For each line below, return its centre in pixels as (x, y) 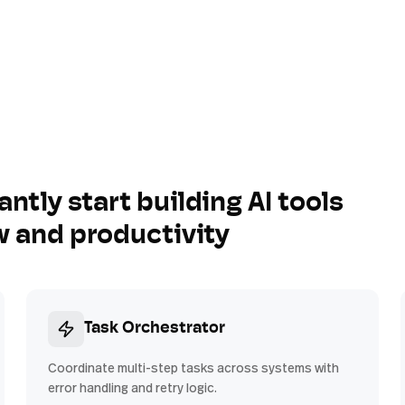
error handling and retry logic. (133, 387)
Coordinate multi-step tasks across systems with (194, 367)
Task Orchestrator (155, 329)
